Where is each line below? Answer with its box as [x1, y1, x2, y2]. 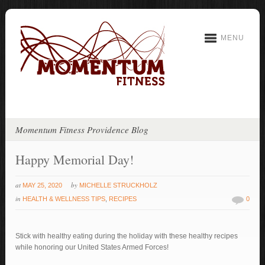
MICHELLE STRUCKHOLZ [79, 182, 158, 189]
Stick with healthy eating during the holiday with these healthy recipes [15, 232, 238, 240]
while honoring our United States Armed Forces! [15, 243, 169, 251]
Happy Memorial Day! [15, 151, 134, 168]
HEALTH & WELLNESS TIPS [22, 195, 106, 202]
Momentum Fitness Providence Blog [15, 124, 149, 135]
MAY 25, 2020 [22, 182, 63, 189]
